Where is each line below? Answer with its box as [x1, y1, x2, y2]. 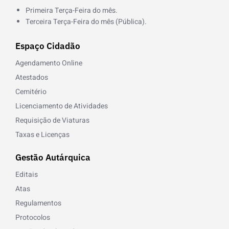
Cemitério [15, 86, 47, 97]
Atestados [15, 72, 48, 83]
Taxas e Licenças [15, 129, 70, 140]
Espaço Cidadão [15, 40, 80, 52]
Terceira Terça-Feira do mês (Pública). [26, 16, 147, 27]
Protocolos [15, 212, 50, 223]
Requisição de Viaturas [15, 114, 89, 126]
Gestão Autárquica [15, 151, 90, 163]
